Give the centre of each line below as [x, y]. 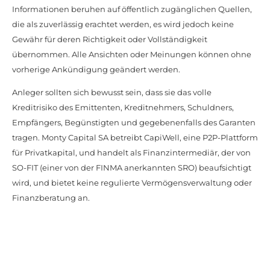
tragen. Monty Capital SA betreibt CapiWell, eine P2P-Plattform [135, 137]
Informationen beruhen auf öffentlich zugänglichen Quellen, [132, 9]
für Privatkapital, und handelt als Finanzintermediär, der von [131, 152]
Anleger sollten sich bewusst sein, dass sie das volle [112, 92]
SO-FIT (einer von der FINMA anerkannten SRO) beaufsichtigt [132, 167]
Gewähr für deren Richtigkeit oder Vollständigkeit [110, 39]
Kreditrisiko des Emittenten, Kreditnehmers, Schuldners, [123, 107]
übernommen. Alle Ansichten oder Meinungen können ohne [132, 54]
